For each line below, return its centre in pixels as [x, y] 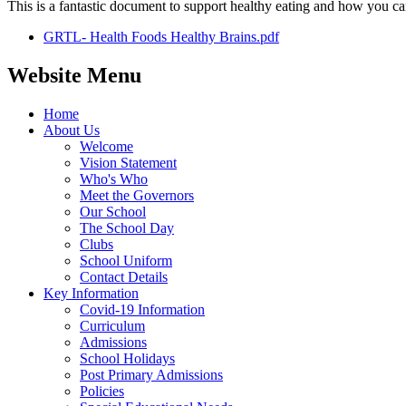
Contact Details [124, 276]
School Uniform [126, 260]
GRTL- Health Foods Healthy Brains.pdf [161, 36]
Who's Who [114, 179]
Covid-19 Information [142, 309]
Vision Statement [128, 162]
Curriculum [112, 325]
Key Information [91, 293]
